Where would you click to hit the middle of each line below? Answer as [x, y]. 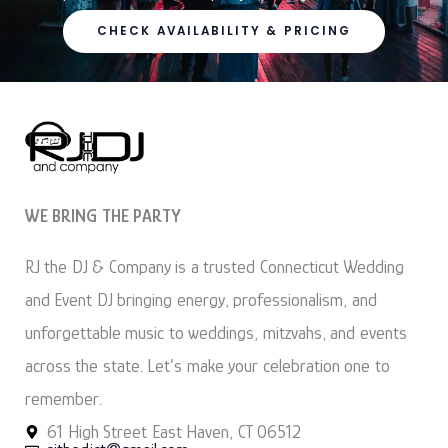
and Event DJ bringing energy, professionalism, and [200, 299]
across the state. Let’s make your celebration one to [207, 365]
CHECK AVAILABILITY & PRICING [224, 30]
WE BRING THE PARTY [103, 215]
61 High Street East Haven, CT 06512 [174, 431]
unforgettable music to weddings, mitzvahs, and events [215, 332]
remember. [63, 398]
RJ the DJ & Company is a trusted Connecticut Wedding [214, 266]
